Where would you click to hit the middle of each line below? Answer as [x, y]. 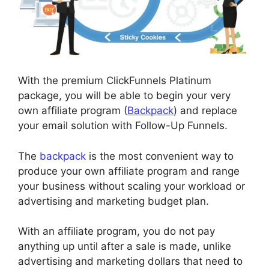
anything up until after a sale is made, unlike [125, 246]
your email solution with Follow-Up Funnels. [123, 126]
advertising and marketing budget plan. [113, 201]
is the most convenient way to [160, 156]
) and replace [205, 111]
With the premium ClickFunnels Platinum [115, 81]
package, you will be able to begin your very [124, 96]
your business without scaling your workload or [131, 186]
